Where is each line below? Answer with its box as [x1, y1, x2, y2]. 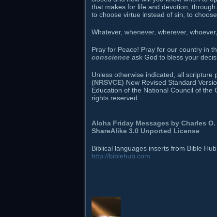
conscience [92, 53, 130, 62]
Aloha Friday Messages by [92, 119, 181, 127]
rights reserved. [92, 94, 139, 102]
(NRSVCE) [92, 78, 124, 87]
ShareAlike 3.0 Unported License [92, 127, 200, 135]
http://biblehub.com [92, 152, 150, 160]
